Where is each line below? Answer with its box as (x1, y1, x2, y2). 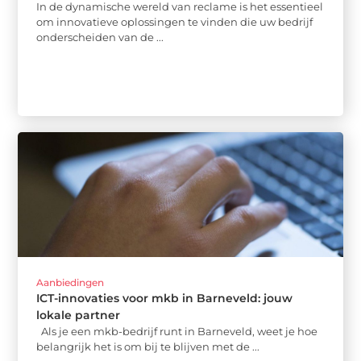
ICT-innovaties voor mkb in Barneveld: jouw (36, 290, 293, 305)
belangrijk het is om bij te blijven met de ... (36, 339, 260, 353)
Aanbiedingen (36, 276, 105, 288)
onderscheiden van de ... (36, 30, 164, 44)
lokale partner (36, 307, 121, 322)
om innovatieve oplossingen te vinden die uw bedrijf (36, 15, 313, 28)
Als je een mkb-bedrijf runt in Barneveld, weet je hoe (36, 324, 318, 338)
